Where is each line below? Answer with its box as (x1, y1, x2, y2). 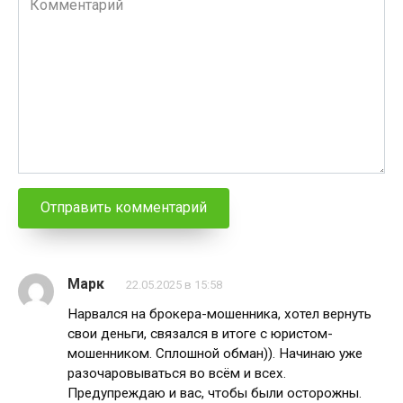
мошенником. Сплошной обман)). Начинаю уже (67, 345, 363, 362)
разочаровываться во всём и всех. (67, 364, 286, 381)
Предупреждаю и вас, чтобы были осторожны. (67, 384, 362, 401)
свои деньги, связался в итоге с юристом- (67, 325, 333, 342)
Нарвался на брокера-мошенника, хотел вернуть (67, 305, 372, 322)
